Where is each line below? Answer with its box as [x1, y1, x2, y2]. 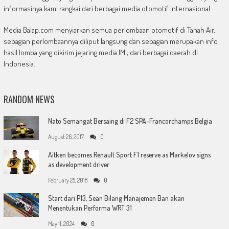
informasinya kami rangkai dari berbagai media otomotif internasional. [3, 4, 212, 14]
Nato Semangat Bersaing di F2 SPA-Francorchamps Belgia [48, 117, 212, 126]
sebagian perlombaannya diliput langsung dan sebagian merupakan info [3, 36, 218, 47]
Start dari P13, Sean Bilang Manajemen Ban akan [48, 194, 185, 203]
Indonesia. [3, 59, 35, 69]
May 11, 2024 [48, 220, 75, 228]
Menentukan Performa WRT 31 [48, 203, 132, 213]
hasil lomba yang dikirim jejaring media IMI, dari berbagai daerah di [3, 48, 198, 58]
